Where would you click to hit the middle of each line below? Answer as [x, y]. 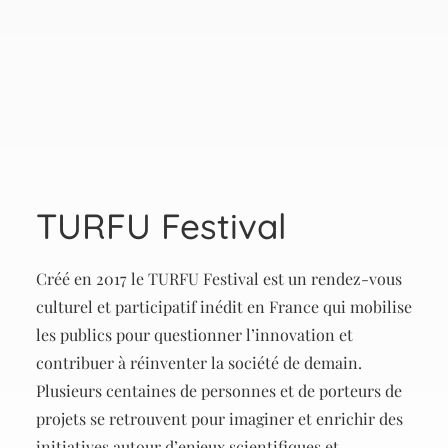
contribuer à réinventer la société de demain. [199, 362]
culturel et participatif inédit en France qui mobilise [224, 306]
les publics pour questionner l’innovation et [194, 334]
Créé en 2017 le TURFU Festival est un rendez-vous [219, 278]
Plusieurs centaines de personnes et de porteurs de [219, 390]
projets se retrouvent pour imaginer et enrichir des [219, 418]
